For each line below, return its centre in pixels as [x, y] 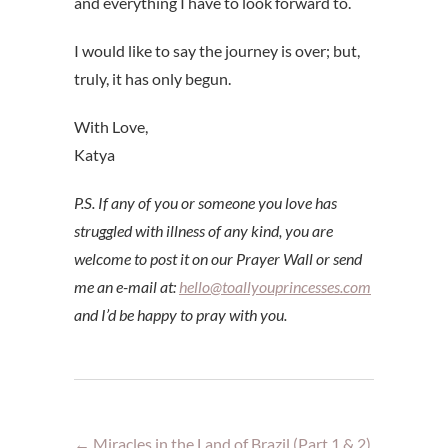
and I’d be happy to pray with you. [180, 315]
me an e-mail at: [126, 287]
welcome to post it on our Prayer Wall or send [218, 259]
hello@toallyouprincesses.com [275, 287]
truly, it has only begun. [152, 79]
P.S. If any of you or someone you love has [205, 203]
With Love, [111, 127]
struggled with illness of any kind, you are [203, 231]
